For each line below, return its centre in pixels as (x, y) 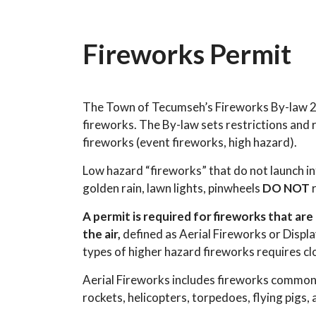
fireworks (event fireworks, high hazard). (192, 142)
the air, (102, 234)
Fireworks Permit (187, 54)
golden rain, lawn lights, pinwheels (172, 188)
